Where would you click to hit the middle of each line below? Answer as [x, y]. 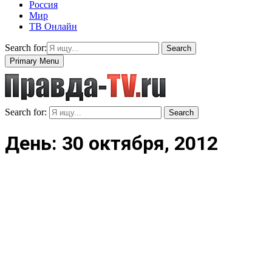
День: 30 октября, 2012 [111, 144]
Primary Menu [34, 61]
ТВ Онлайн [53, 26]
